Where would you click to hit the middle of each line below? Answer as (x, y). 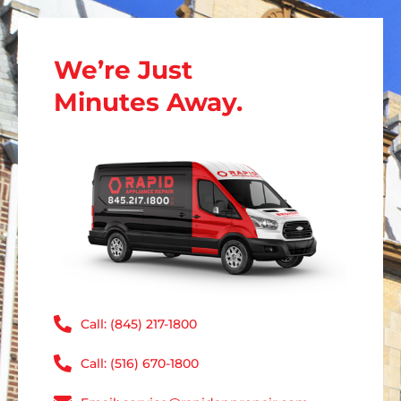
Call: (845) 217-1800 (139, 324)
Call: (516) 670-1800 (140, 364)
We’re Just (123, 70)
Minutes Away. (148, 102)
